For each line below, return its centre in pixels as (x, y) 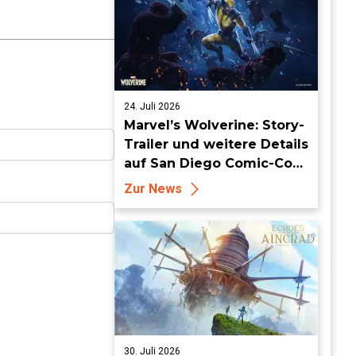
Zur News (153, 189)
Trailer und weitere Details (216, 144)
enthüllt (151, 182)
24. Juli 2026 (152, 106)
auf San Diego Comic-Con (213, 163)
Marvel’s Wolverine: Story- (214, 125)
